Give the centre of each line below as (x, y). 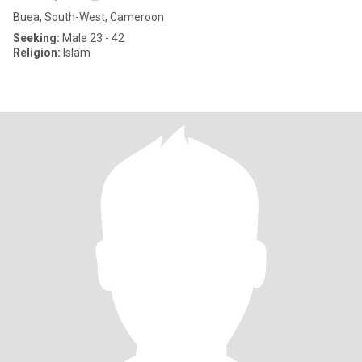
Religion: (37, 53)
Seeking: (36, 38)
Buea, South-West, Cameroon (88, 17)
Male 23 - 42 (92, 38)
